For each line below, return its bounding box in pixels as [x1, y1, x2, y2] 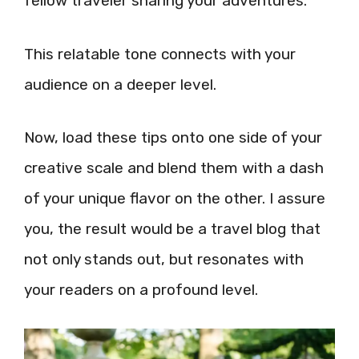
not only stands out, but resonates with [24, 250, 304, 268]
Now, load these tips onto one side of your [24, 128, 322, 147]
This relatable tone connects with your [24, 44, 296, 63]
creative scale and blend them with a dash [24, 159, 324, 177]
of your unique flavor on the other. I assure [24, 189, 325, 208]
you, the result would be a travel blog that [24, 220, 321, 238]
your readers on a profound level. [24, 280, 258, 299]
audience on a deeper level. [24, 75, 216, 94]
